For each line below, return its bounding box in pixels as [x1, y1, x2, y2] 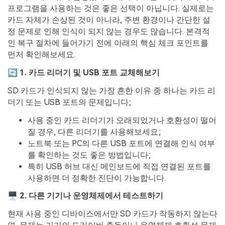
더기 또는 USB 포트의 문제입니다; [8, 97, 131, 107]
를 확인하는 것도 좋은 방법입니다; [28, 150, 151, 160]
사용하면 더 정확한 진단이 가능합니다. [28, 173, 166, 183]
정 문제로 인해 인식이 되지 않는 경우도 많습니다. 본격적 [8, 27, 210, 37]
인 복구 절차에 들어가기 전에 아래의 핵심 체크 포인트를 [8, 38, 208, 48]
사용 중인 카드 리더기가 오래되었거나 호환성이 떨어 [28, 115, 216, 125]
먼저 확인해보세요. [8, 50, 75, 60]
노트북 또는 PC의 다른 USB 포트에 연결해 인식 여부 [28, 138, 215, 148]
